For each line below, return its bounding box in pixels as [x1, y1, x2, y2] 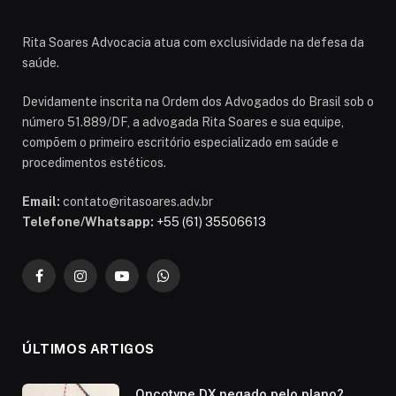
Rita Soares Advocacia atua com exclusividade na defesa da [22, 34, 364, 49]
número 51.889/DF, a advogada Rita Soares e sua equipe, [22, 114, 344, 129]
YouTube [120, 276, 171, 291]
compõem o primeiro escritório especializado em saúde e [22, 134, 339, 149]
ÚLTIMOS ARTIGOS [22, 340, 155, 356]
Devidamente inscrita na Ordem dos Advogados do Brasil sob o [22, 94, 374, 109]
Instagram [79, 276, 138, 291]
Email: [22, 194, 60, 209]
